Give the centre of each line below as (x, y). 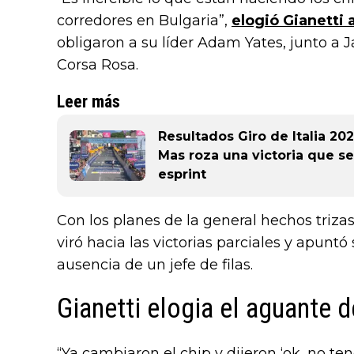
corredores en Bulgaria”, (144, 21)
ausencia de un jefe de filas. (155, 265)
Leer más (88, 102)
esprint (182, 175)
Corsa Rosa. (98, 65)
